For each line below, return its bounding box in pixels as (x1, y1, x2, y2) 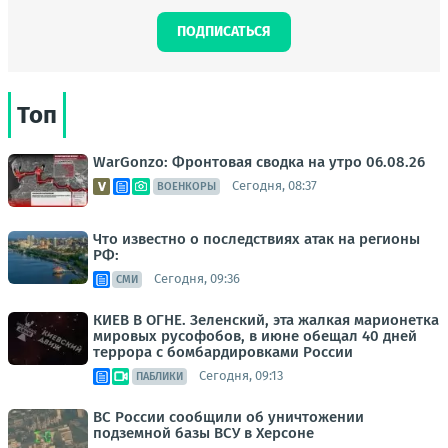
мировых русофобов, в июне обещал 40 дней (93, 326, 417, 345)
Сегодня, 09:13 (199, 368, 283, 384)
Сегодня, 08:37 (232, 178, 317, 194)
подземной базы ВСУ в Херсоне (93, 423, 314, 442)
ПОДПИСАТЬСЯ (177, 22, 271, 40)
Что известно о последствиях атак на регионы (93, 229, 420, 248)
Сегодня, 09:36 (154, 271, 240, 287)
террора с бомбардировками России (93, 342, 353, 361)
